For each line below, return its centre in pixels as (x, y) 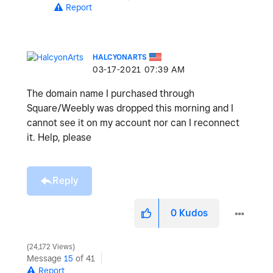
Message (45, 258)
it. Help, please (59, 137)
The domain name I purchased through (111, 93)
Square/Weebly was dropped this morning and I (130, 108)
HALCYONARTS (120, 57)
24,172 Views (51, 246)
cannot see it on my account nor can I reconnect (133, 122)
